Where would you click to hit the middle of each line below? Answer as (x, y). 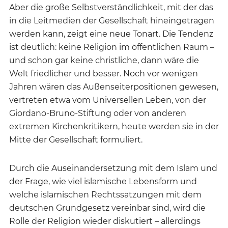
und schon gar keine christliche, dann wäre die (104, 60)
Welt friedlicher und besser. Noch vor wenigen (104, 73)
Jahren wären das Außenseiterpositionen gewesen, (114, 87)
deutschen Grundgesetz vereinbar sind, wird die (107, 208)
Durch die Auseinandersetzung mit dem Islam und (113, 168)
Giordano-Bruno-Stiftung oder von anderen (98, 113)
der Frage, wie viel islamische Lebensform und (103, 181)
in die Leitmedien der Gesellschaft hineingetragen (112, 20)
